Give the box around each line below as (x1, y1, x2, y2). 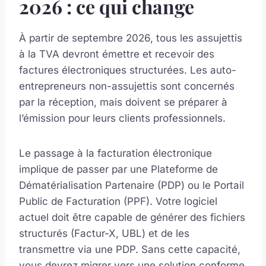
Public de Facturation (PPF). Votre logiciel (19, 195, 217, 207)
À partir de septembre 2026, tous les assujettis (19, 31, 242, 44)
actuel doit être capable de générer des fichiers (19, 211, 245, 223)
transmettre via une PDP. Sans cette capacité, (19, 243, 240, 255)
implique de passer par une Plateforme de (19, 163, 218, 175)
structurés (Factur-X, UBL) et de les (19, 227, 189, 239)
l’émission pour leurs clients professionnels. (19, 112, 226, 124)
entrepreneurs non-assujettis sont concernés (19, 80, 235, 92)
